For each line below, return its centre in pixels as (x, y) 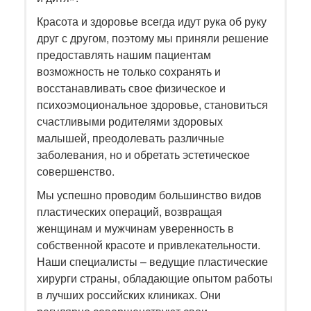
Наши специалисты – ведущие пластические (152, 262)
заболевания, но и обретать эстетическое (143, 155)
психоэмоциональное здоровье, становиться (152, 105)
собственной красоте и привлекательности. (149, 245)
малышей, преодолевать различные (131, 138)
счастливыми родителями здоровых (130, 121)
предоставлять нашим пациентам (124, 55)
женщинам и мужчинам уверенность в (135, 228)
